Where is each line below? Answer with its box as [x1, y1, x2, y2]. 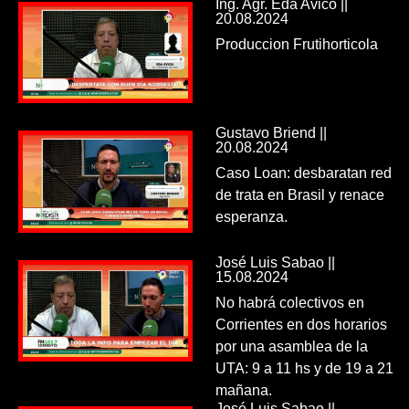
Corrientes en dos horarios [215, 316, 387, 332]
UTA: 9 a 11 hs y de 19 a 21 [215, 360, 393, 376]
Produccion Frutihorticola [215, 36, 378, 52]
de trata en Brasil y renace [215, 187, 384, 204]
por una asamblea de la [215, 338, 368, 354]
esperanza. [215, 209, 288, 225]
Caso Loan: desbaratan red [215, 165, 392, 182]
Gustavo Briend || [215, 125, 327, 142]
